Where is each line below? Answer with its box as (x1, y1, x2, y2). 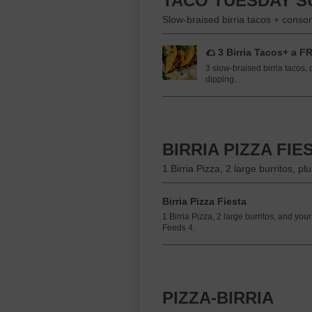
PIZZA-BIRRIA (162, 288, 274, 307)
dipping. (205, 75, 236, 84)
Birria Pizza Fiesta (162, 196, 247, 207)
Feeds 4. (162, 223, 195, 233)
